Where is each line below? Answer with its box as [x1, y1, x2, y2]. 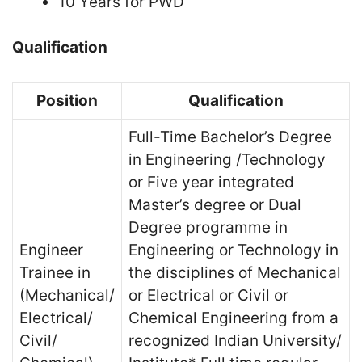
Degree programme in [128, 217, 288, 237]
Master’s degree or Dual [128, 195, 301, 214]
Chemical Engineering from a [128, 308, 339, 327]
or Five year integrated [128, 172, 294, 192]
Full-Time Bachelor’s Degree [128, 127, 332, 146]
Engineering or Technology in [128, 240, 339, 259]
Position [36, 90, 98, 110]
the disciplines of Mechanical [128, 263, 341, 282]
